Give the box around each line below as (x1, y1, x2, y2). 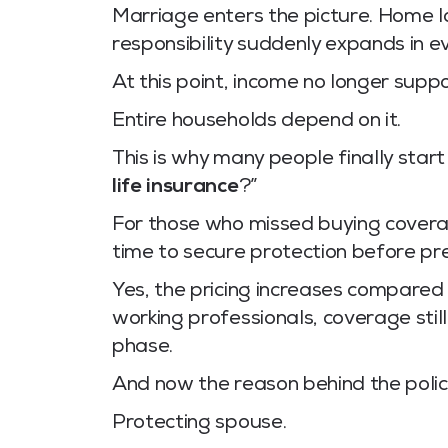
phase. (112, 338, 174, 359)
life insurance (112, 178, 239, 199)
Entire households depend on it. (112, 112, 402, 133)
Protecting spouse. (112, 414, 287, 435)
